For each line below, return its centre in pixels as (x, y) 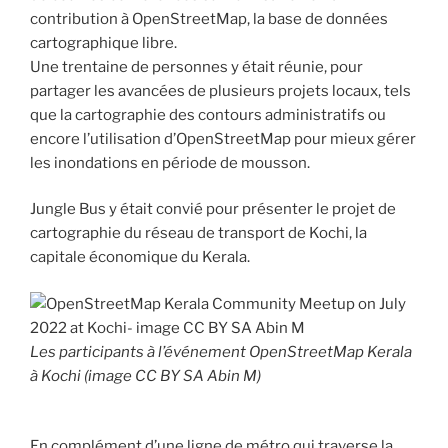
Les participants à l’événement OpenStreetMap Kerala (221, 351)
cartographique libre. (103, 42)
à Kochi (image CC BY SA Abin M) (145, 375)
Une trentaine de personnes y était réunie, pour (196, 66)
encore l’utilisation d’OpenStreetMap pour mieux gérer (223, 138)
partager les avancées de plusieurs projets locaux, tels (220, 90)
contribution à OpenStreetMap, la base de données (209, 18)
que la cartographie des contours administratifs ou (208, 114)
